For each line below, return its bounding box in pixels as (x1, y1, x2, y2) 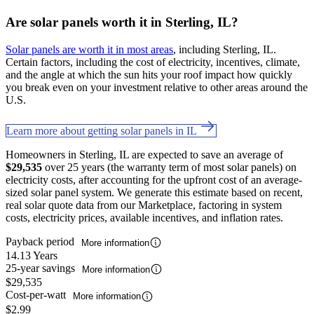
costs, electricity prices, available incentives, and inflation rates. (6, 211, 283, 224)
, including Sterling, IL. (173, 43, 276, 55)
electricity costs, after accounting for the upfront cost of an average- (6, 173, 302, 186)
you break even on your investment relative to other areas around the (6, 81, 308, 93)
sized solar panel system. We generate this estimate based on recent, (6, 186, 303, 198)
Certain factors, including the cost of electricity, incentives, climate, (6, 55, 300, 68)
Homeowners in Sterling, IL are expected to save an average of (6, 148, 283, 161)
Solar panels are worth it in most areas (6, 43, 173, 55)
